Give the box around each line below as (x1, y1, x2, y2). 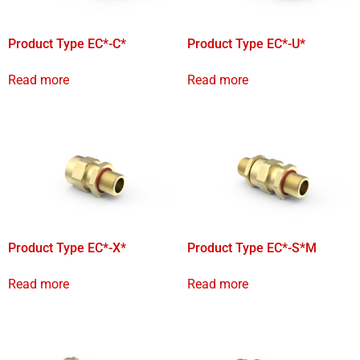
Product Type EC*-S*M (186, 240, 317, 256)
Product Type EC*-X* (8, 240, 126, 256)
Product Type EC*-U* (186, 35, 305, 51)
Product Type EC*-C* (8, 35, 126, 51)
